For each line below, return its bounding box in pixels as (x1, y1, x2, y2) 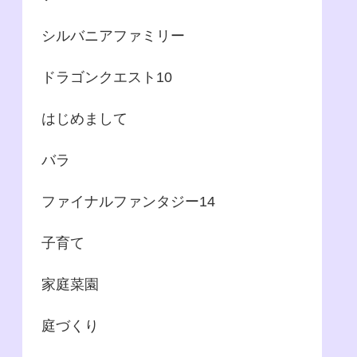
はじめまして (41, 110, 127, 127)
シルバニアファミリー (41, 27, 185, 44)
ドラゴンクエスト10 (41, 69, 172, 85)
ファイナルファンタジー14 (41, 193, 215, 210)
